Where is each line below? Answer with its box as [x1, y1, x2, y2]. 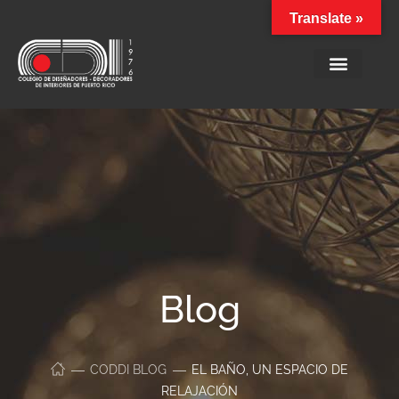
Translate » [289, 11, 363, 26]
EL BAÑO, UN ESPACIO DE [191, 362, 348, 377]
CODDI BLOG [90, 362, 167, 377]
